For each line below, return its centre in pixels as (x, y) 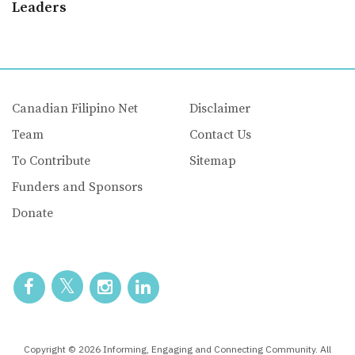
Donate (32, 213)
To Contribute (51, 160)
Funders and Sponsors (77, 187)
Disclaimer (219, 108)
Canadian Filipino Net (74, 108)
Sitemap (212, 160)
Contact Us (220, 134)
